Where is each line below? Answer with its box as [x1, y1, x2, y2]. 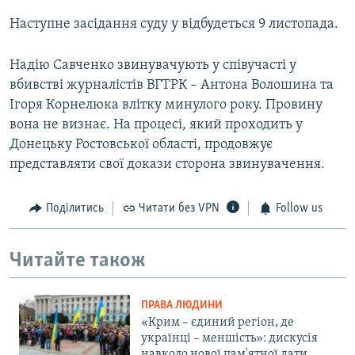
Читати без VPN [139, 202, 219, 216]
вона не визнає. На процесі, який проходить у [10, 117, 303, 133]
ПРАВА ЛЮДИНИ [141, 300, 223, 312]
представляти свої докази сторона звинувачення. [10, 157, 325, 173]
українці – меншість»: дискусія [141, 332, 318, 345]
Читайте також [10, 250, 146, 272]
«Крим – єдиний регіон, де [141, 316, 294, 330]
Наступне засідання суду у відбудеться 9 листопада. [10, 17, 338, 32]
